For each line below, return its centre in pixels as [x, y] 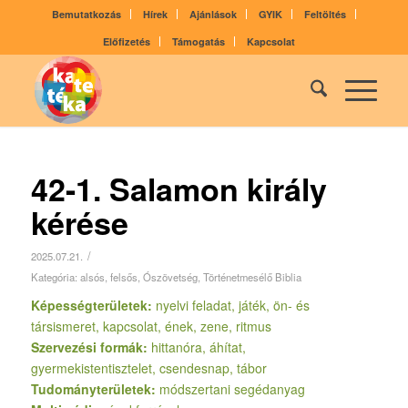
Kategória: [55, 277]
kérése [79, 222]
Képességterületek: [93, 305]
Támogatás [199, 41]
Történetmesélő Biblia [252, 277]
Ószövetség [170, 277]
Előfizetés [127, 41]
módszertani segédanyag [232, 389]
